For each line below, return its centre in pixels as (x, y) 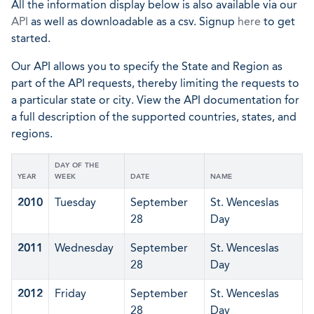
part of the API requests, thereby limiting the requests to (155, 83)
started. (31, 38)
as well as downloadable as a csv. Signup (133, 21)
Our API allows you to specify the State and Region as (147, 66)
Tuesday (75, 202)
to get (278, 21)
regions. (32, 134)
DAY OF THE (77, 165)
